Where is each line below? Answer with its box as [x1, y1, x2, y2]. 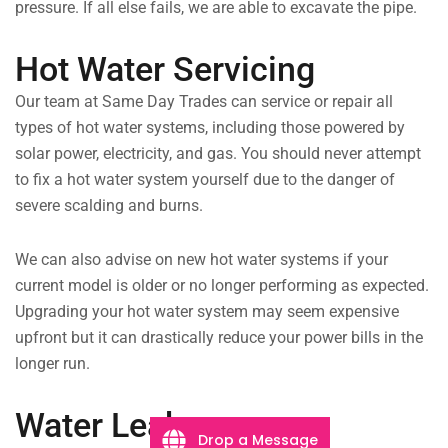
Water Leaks [15, 405, 201, 446]
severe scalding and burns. [15, 196, 203, 216]
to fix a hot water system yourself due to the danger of [15, 170, 395, 190]
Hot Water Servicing [15, 49, 315, 90]
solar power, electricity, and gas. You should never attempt [15, 144, 421, 164]
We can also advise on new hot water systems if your [15, 250, 388, 270]
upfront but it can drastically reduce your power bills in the [15, 328, 423, 348]
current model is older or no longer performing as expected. [15, 276, 429, 296]
